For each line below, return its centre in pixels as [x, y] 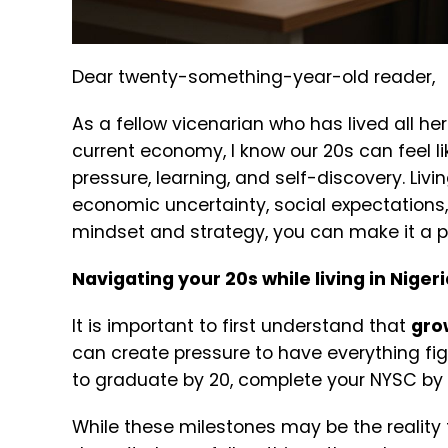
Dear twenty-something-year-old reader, [256, 77]
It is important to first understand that [241, 326]
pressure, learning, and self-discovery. [241, 178]
